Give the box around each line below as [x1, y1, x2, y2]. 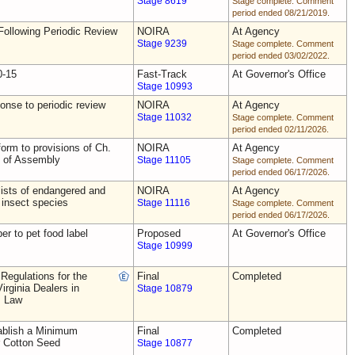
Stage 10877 [137, 338, 193, 348]
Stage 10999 [137, 241, 193, 250]
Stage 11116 [137, 198, 190, 208]
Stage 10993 [137, 82, 193, 91]
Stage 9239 [137, 39, 187, 48]
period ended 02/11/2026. [232, 124, 329, 134]
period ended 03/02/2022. [232, 51, 330, 60]
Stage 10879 [137, 284, 193, 293]
